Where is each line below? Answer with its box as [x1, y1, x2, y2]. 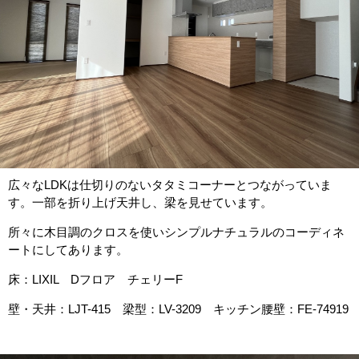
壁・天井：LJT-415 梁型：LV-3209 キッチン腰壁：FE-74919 [8, 302, 349, 316]
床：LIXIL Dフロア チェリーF [8, 272, 183, 286]
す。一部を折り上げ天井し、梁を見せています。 [8, 196, 272, 209]
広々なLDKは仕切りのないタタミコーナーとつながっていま [8, 178, 332, 192]
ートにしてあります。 [8, 243, 128, 256]
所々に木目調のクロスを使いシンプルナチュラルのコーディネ [8, 225, 345, 239]
